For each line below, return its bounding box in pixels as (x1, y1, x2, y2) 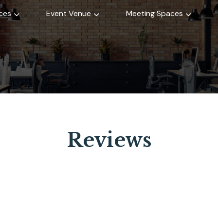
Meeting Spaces (126, 8, 183, 18)
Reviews (67, 128, 151, 152)
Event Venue (46, 8, 91, 18)
